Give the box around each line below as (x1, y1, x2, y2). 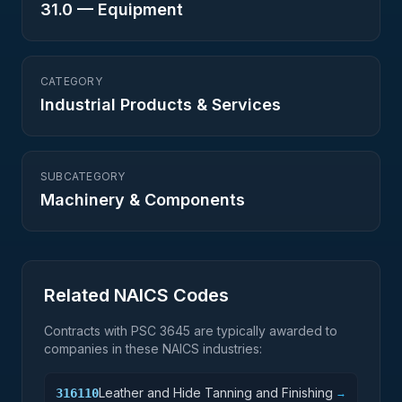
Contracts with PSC (44, 323, 160, 338)
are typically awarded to (190, 323, 337, 338)
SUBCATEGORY (40, 170, 126, 183)
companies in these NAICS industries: (44, 341, 262, 356)
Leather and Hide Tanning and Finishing (99, 385, 333, 400)
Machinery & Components (40, 190, 245, 209)
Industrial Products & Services (40, 95, 281, 114)
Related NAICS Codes (44, 284, 229, 306)
